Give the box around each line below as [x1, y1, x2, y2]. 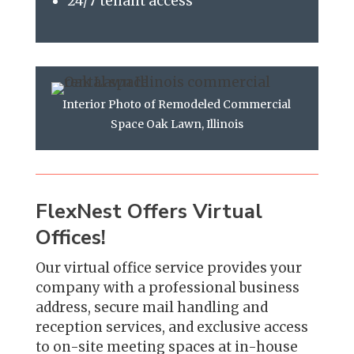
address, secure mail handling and [35, 298, 268, 316]
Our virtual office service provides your [35, 258, 302, 277]
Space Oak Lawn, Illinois [110, 116, 243, 131]
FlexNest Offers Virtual [35, 197, 262, 225]
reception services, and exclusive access [35, 318, 308, 336]
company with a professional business [35, 278, 299, 296]
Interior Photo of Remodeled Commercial [62, 96, 292, 111]
